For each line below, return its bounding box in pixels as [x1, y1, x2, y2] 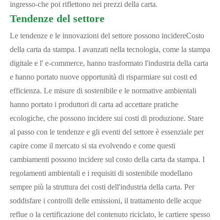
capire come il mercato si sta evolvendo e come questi [10, 141, 175, 150]
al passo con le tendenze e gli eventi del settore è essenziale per [10, 128, 204, 136]
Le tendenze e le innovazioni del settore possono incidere [10, 31, 186, 40]
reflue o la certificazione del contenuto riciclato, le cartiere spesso [10, 210, 210, 219]
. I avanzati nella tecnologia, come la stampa [74, 45, 210, 54]
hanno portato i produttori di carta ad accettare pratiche [10, 100, 178, 109]
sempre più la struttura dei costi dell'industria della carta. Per [10, 183, 194, 191]
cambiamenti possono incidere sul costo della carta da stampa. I [10, 155, 205, 164]
